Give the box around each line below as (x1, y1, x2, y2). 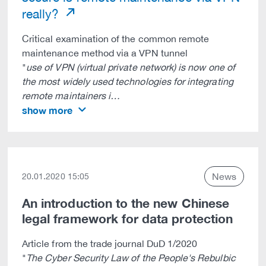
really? (22, 7, 63, 21)
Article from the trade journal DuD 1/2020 (22, 238, 198, 249)
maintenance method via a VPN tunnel (22, 47, 188, 58)
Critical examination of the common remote (22, 33, 210, 44)
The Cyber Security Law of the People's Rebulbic (26, 252, 236, 263)
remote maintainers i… (22, 90, 121, 101)
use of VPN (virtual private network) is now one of (26, 62, 235, 72)
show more (22, 104, 73, 116)
